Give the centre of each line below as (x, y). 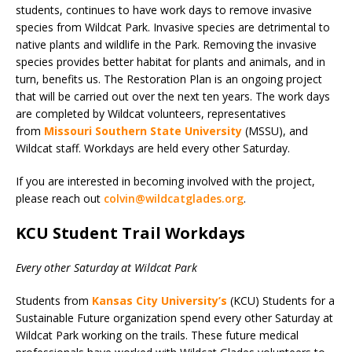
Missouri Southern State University (143, 131)
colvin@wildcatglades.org (174, 199)
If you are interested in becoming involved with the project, (165, 181)
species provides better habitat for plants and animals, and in (170, 62)
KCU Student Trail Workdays (130, 233)
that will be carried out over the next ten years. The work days (173, 97)
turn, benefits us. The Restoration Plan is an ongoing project (169, 79)
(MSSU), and (277, 131)
